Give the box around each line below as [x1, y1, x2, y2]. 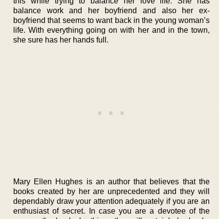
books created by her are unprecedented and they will [13, 187, 210, 196]
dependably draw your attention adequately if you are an [13, 197, 210, 205]
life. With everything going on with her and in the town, [13, 25, 210, 34]
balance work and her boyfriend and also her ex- [13, 6, 210, 15]
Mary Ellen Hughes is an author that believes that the [13, 177, 210, 186]
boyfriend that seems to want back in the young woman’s [13, 16, 210, 24]
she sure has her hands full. [13, 35, 109, 44]
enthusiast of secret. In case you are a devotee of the [13, 206, 210, 215]
